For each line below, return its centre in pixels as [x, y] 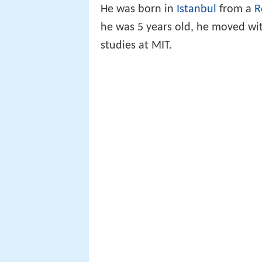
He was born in [139, 9]
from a [235, 9]
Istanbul [196, 9]
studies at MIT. [136, 45]
